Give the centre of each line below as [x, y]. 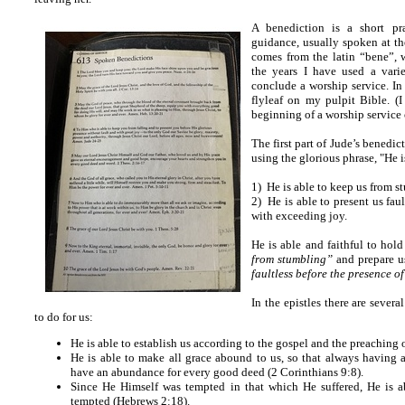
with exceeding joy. [299, 216]
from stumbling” [292, 259]
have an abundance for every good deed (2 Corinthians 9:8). [217, 372]
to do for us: [64, 317]
